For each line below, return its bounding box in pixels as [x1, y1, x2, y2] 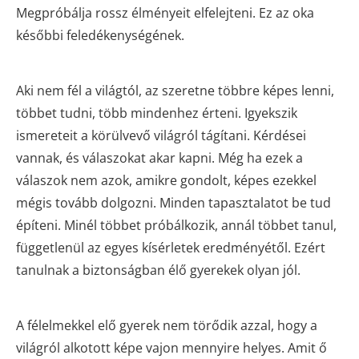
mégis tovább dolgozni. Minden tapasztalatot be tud [16, 193, 331, 212]
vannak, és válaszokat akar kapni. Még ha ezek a [16, 148, 303, 167]
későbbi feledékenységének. [16, 26, 184, 44]
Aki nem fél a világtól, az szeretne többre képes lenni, [16, 81, 334, 99]
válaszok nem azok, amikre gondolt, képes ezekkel [16, 171, 317, 189]
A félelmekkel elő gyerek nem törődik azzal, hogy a [16, 316, 317, 334]
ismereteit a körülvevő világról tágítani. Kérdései [16, 126, 306, 144]
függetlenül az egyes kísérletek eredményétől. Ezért [16, 238, 325, 256]
